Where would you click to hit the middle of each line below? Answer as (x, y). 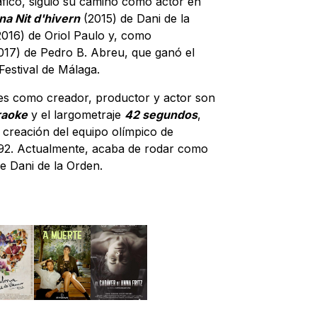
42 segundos (161, 115)
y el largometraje (76, 115)
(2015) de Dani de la (135, 18)
